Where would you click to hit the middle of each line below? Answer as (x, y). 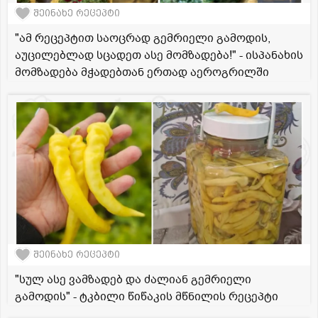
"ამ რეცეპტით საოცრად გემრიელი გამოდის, (143, 38)
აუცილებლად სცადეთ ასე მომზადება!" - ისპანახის (159, 55)
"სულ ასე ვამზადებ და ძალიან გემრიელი (133, 279)
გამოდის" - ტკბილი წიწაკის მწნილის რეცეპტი (147, 296)
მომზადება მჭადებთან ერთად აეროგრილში (142, 72)
